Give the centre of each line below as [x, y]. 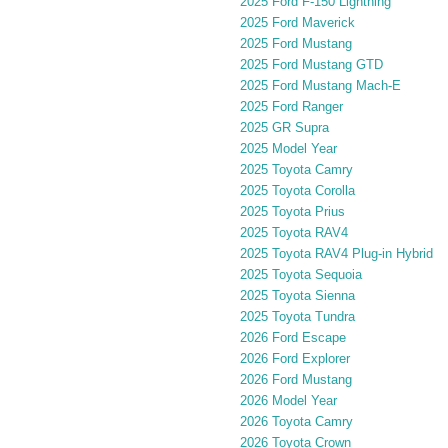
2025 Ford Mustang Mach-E [320, 85]
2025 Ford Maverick [297, 22]
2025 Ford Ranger [291, 106]
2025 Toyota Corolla [297, 190]
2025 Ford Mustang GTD [311, 64]
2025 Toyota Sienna [297, 295]
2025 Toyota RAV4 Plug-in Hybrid [336, 253]
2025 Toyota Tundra [297, 316]
